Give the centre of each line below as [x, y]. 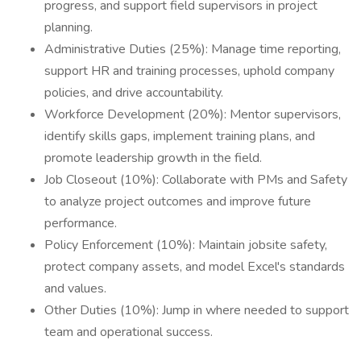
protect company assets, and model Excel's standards [195, 267]
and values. [75, 288]
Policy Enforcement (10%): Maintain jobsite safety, [186, 245]
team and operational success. [129, 332]
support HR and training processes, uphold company [189, 71]
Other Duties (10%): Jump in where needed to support [197, 310]
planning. [68, 27]
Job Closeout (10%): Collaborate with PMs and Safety [196, 180]
